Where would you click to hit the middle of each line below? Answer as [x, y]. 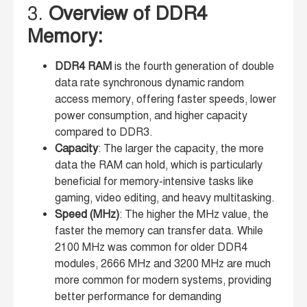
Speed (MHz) [87, 215]
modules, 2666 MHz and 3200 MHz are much [163, 264]
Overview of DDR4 [128, 14]
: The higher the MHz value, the [194, 215]
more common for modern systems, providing [163, 281]
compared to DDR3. [104, 133]
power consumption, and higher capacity [151, 116]
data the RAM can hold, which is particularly [159, 165]
